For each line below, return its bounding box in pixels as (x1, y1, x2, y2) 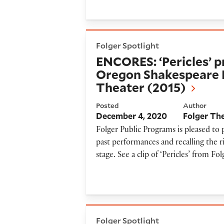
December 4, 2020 (96, 110, 167, 121)
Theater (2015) (96, 78, 186, 95)
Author (183, 101, 207, 110)
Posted (96, 101, 119, 110)
